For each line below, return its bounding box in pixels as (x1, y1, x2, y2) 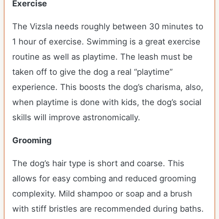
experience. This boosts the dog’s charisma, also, (12, 82, 203, 92)
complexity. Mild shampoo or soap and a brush (12, 189, 192, 198)
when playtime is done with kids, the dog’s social (12, 97, 201, 107)
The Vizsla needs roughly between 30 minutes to (12, 22, 203, 31)
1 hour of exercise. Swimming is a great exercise (12, 37, 200, 46)
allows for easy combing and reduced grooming (12, 174, 196, 183)
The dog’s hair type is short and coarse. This (12, 158, 184, 168)
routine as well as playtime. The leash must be (12, 52, 193, 62)
